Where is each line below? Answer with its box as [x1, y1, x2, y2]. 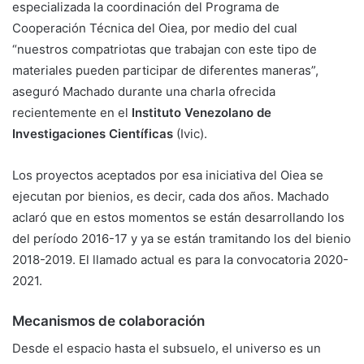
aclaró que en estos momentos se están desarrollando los [12, 210, 344, 226]
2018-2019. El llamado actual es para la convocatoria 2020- [12, 252, 349, 268]
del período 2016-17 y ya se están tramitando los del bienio [12, 231, 351, 247]
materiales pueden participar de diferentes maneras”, [12, 63, 318, 79]
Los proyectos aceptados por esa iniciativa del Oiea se [12, 167, 323, 184]
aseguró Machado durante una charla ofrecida [12, 84, 275, 100]
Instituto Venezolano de [128, 105, 271, 121]
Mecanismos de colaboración [12, 313, 205, 330]
